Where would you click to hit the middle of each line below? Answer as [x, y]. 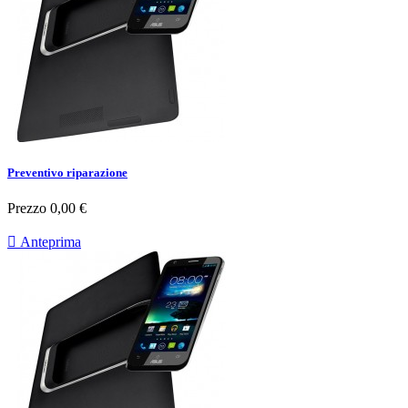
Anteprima [49, 242]
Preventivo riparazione [67, 173]
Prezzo [27, 209]
